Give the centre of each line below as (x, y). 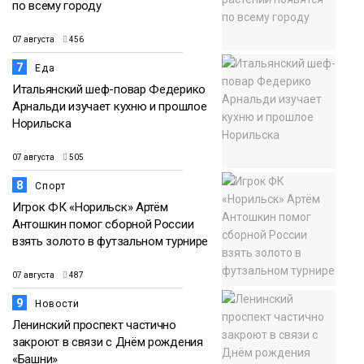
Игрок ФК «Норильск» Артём (90, 207)
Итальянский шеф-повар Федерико (109, 89)
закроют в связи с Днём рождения (108, 342)
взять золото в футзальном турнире (110, 241)
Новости (57, 303)
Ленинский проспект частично (94, 325)
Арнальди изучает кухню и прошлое (110, 106)
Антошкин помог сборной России (103, 224)
